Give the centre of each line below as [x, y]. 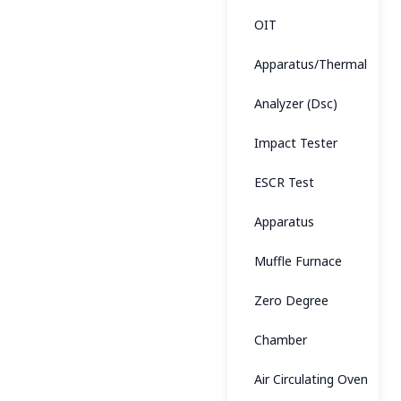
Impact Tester [296, 143]
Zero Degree [291, 300]
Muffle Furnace [298, 261]
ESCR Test [284, 182]
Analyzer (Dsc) [296, 103]
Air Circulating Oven [311, 379]
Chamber [281, 340]
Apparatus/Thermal [311, 64]
